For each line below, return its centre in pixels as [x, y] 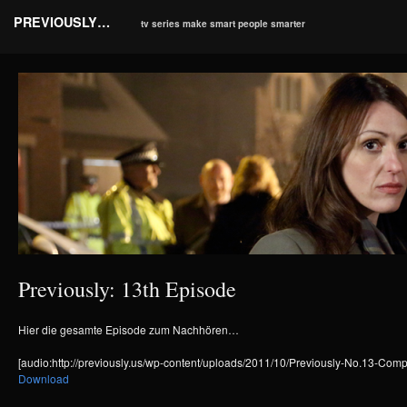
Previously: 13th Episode [127, 289]
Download [44, 378]
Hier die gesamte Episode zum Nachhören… [129, 329]
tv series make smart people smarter [223, 24]
